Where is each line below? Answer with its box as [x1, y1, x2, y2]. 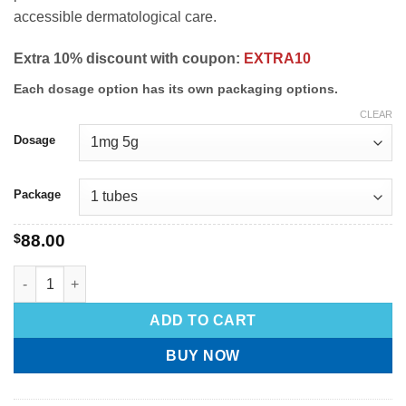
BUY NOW [166, 347, 240, 363]
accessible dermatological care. [14, 9, 217, 25]
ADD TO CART [150, 312, 256, 328]
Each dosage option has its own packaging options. [14, 82, 338, 97]
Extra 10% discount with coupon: [14, 51, 244, 67]
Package [14, 188, 61, 202]
